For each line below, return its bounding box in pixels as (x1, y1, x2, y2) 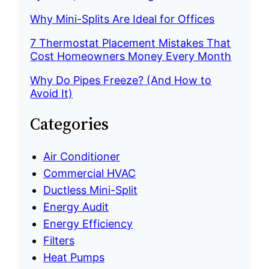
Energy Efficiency (43, 217, 133, 230)
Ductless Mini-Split (43, 183, 138, 196)
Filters (43, 234, 74, 247)
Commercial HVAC (43, 166, 136, 180)
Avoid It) (30, 87, 73, 100)
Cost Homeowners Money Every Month (30, 50, 232, 63)
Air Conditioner (43, 150, 120, 163)
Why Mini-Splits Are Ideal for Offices (30, 13, 215, 26)
